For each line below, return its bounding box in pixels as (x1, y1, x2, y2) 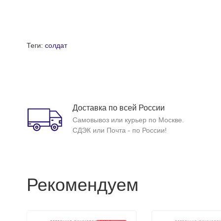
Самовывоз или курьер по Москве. (72, 116, 184, 124)
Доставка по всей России (72, 104, 165, 112)
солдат (44, 41, 67, 49)
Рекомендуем (26, 175, 139, 195)
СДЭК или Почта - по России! (72, 126, 167, 134)
